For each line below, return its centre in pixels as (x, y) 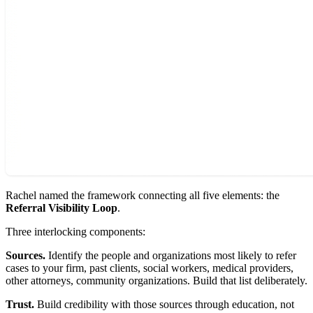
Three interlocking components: (75, 231)
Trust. (20, 304)
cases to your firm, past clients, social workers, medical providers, (150, 268)
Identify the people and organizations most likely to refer (171, 255)
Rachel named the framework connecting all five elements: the (143, 195)
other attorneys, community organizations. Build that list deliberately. (156, 280)
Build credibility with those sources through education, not (164, 304)
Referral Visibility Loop (61, 208)
